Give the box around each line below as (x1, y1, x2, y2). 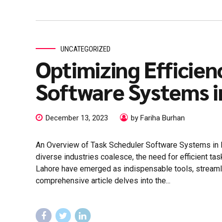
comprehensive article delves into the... (36, 176, 170, 186)
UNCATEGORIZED (60, 44, 111, 54)
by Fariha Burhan (131, 113, 185, 123)
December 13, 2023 (46, 113, 108, 123)
